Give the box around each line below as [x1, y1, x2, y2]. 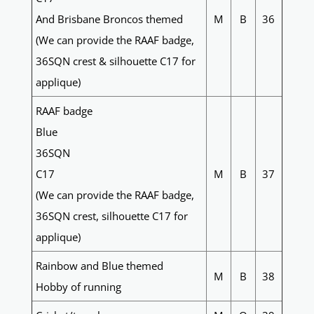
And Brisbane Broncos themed [35, 12, 183, 27]
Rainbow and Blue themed [35, 259, 163, 273]
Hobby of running [35, 280, 121, 294]
